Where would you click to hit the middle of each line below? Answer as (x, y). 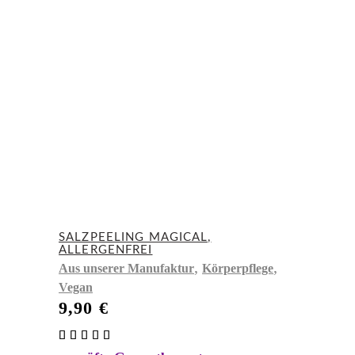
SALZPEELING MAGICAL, (135, 237)
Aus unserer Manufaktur (126, 268)
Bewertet (152, 335)
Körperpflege (238, 268)
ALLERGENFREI (106, 250)
